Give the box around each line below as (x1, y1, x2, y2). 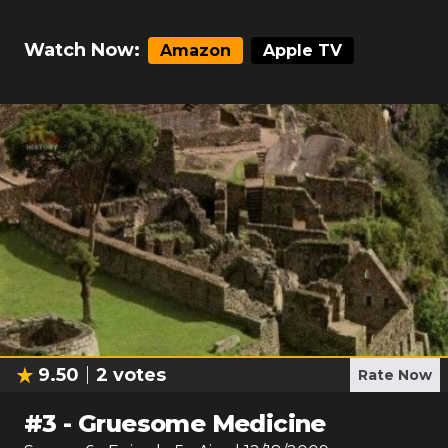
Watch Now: (24, 39, 140, 61)
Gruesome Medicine (78, 409, 326, 438)
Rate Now (358, 366, 432, 384)
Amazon (160, 41, 231, 60)
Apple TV (263, 41, 342, 60)
